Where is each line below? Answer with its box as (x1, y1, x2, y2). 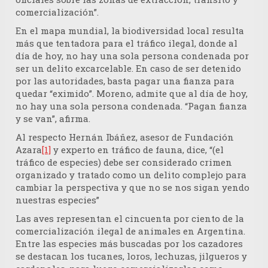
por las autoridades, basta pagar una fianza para (16, 75, 234, 87)
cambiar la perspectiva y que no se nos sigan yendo (16, 181, 249, 194)
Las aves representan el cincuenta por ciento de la (16, 212, 244, 225)
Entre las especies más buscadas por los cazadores (16, 237, 243, 250)
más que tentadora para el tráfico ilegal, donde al (16, 37, 237, 50)
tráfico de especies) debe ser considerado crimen (16, 156, 232, 169)
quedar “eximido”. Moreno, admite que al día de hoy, (16, 87, 248, 100)
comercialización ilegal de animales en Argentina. (16, 225, 245, 237)
